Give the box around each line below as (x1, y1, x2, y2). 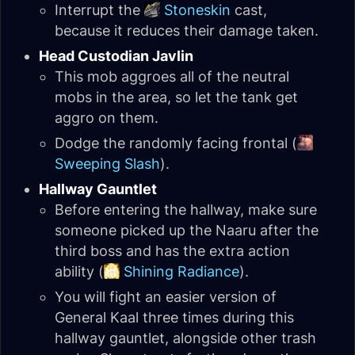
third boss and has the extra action (55, 242, 290, 260)
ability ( (55, 263, 104, 281)
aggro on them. (55, 109, 158, 127)
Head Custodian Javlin (39, 48, 193, 65)
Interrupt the (55, 2, 144, 19)
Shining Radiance (124, 263, 239, 281)
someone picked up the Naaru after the (55, 222, 319, 239)
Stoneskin (164, 2, 231, 19)
